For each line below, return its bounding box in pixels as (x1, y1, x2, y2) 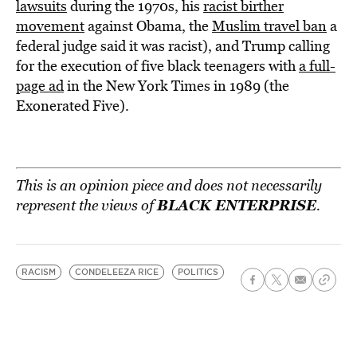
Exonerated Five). (16, 96, 129, 116)
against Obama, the (84, 16, 212, 36)
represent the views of (16, 195, 157, 215)
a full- (299, 56, 335, 76)
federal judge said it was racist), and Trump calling (16, 36, 330, 56)
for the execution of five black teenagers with (16, 56, 299, 76)
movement (16, 16, 84, 36)
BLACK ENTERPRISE (157, 194, 316, 215)
